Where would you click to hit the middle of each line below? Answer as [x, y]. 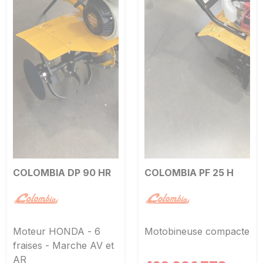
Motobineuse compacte [197, 232]
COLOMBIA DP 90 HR [62, 173]
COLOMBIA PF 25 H [189, 173]
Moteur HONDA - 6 [57, 232]
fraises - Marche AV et [63, 246]
